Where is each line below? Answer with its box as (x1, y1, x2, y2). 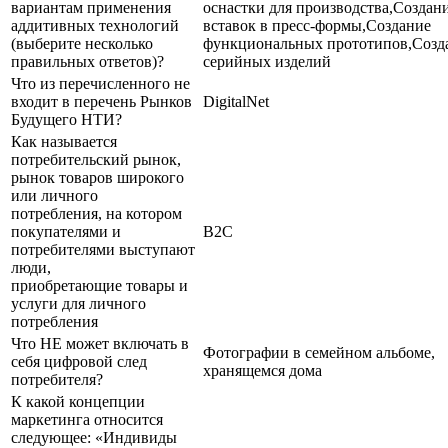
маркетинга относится (11, 410, 163, 428)
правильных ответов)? (11, 52, 164, 70)
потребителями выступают (11, 240, 195, 258)
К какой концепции (11, 392, 145, 410)
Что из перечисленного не (11, 74, 190, 92)
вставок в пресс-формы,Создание (203, 16, 431, 34)
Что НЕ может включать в (11, 334, 189, 352)
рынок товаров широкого (11, 168, 184, 186)
